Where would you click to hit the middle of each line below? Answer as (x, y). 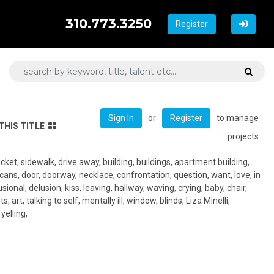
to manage (238, 118)
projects (243, 136)
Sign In (121, 118)
